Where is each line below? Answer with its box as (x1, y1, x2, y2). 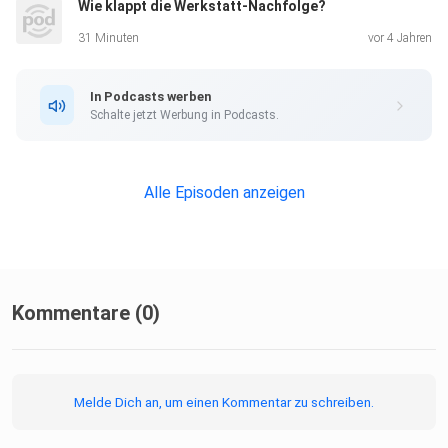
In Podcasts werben (90, 88, 211, 104)
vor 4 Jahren (368, 31, 432, 46)
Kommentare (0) (12, 301, 160, 326)
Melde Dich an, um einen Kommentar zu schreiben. (74, 394, 374, 411)
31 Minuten (78, 31, 139, 46)
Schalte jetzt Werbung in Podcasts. (90, 107, 279, 122)
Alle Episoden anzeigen (143, 183, 305, 203)
